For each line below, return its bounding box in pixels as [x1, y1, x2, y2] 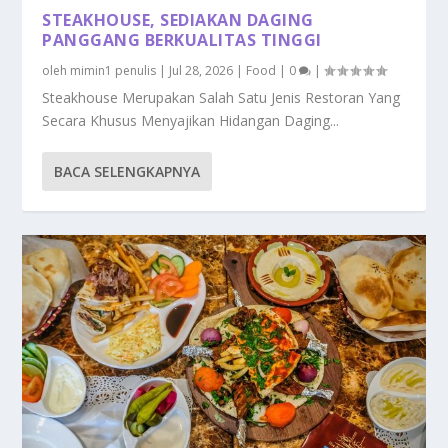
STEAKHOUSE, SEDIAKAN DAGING [42, 8, 314, 31]
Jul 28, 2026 [169, 61, 234, 79]
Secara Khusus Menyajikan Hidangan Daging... [42, 110, 340, 130]
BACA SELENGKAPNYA [54, 161, 201, 181]
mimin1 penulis [70, 61, 157, 79]
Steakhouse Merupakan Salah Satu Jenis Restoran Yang [42, 87, 401, 107]
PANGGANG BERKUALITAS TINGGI [42, 28, 322, 51]
